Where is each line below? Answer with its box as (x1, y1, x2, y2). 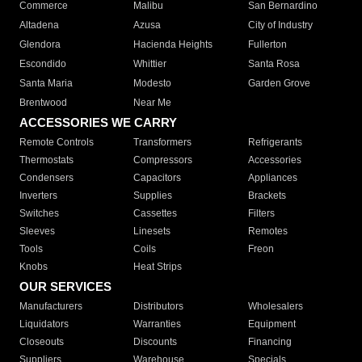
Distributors (133, 301, 184, 313)
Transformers (133, 137, 192, 149)
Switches (19, 208, 59, 220)
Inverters (19, 190, 57, 202)
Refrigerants (247, 137, 302, 149)
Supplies (133, 190, 173, 202)
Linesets (133, 225, 171, 238)
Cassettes (133, 208, 178, 220)
